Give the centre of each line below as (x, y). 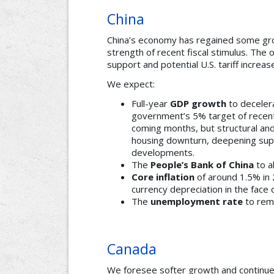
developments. (163, 153)
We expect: (131, 84)
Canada (132, 249)
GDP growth (198, 104)
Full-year (151, 104)
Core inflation (163, 177)
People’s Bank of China (202, 165)
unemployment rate (197, 202)
